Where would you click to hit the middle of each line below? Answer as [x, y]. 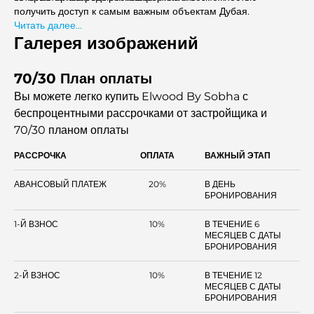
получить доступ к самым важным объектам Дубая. [132, 11]
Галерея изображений [106, 43]
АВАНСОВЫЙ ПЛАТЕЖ [60, 184]
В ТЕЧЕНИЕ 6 [232, 224]
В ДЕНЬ [220, 184]
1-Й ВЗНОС [36, 224]
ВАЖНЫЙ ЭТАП [238, 155]
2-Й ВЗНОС [37, 275]
